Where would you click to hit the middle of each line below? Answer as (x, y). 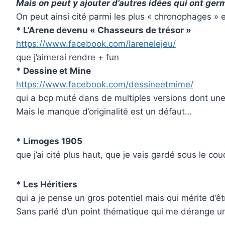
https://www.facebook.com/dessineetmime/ (104, 84)
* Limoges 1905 (49, 141)
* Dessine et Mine (53, 71)
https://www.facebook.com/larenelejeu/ (96, 43)
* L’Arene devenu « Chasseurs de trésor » (103, 30)
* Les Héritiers (46, 184)
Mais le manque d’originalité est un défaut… (104, 111)
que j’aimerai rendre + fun (67, 57)
